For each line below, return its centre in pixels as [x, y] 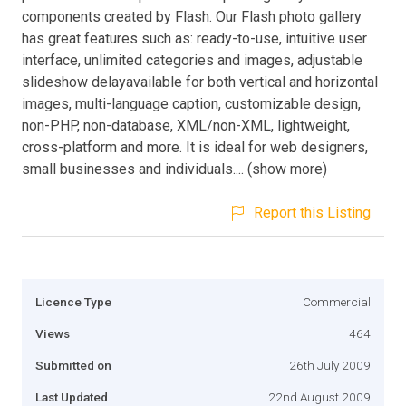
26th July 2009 [330, 365]
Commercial [337, 301]
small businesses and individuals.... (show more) [174, 169]
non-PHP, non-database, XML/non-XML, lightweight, [186, 125]
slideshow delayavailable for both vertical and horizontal [200, 82]
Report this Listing [312, 212]
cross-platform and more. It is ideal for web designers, [195, 147]
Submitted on [73, 365]
